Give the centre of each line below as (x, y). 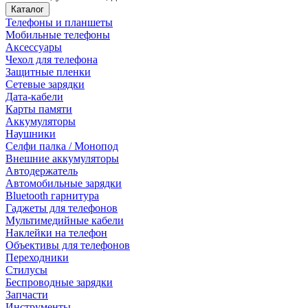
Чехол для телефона (52, 59)
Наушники (31, 134)
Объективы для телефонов (68, 245)
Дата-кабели (34, 97)
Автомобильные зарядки (64, 183)
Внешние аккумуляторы (62, 158)
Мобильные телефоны (58, 35)
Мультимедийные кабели (65, 220)
